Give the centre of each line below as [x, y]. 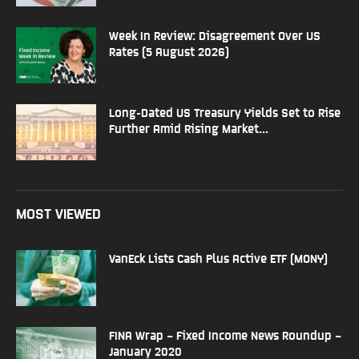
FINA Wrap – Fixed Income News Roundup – [225, 334]
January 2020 [145, 350]
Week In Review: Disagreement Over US [215, 34]
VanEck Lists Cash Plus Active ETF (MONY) [218, 257]
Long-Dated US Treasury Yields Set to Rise [225, 111]
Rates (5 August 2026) [169, 50]
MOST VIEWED [58, 212]
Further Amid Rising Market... [189, 127]
